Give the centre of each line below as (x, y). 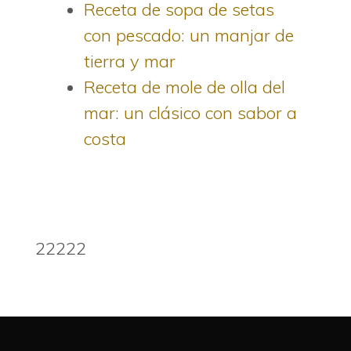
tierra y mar (130, 61)
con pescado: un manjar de (189, 35)
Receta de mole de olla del (185, 87)
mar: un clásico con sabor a (190, 112)
